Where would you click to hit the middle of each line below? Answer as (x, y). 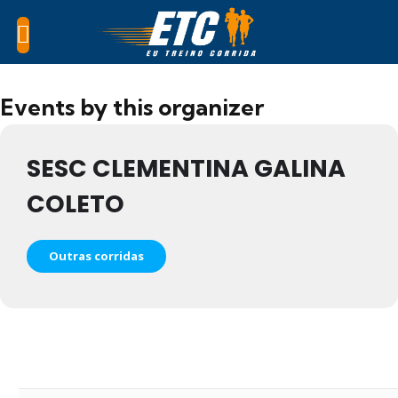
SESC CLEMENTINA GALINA (186, 169)
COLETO (76, 204)
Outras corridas (96, 256)
